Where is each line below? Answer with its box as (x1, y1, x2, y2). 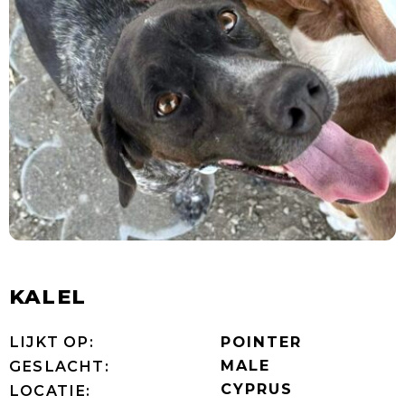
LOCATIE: (9, 381, 91, 400)
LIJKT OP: (9, 332, 94, 351)
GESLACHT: (9, 356, 109, 375)
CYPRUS (221, 379, 293, 398)
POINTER (221, 332, 302, 351)
